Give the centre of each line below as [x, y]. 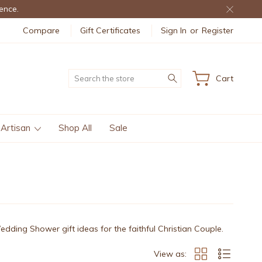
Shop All [75, 127]
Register [218, 30]
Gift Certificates [110, 30]
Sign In [174, 30]
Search [194, 75]
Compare [41, 30]
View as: [170, 254]
